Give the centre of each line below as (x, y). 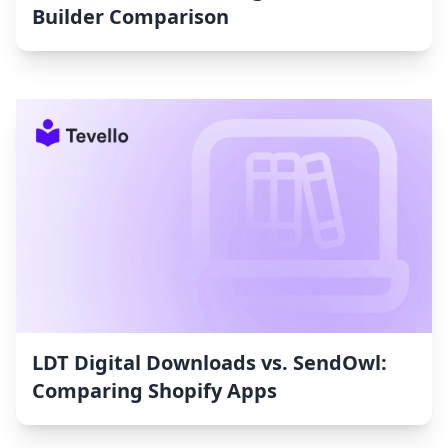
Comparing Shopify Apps (154, 391)
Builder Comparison (130, 17)
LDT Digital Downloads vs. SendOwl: (209, 363)
